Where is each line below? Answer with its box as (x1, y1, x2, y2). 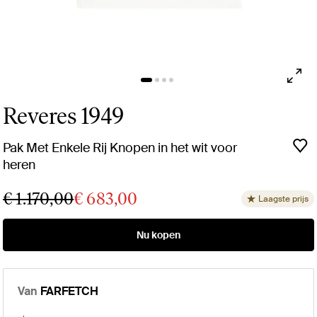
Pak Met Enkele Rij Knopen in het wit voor (3, 139, 237, 156)
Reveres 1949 (3, 102, 124, 129)
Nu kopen (137, 228, 180, 241)
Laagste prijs (258, 192, 309, 204)
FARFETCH (40, 283, 98, 299)
